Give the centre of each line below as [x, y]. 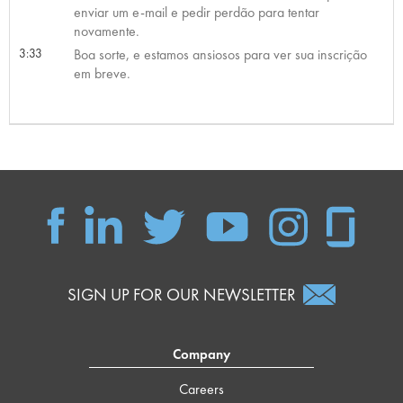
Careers [201, 389]
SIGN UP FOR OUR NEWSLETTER [182, 295]
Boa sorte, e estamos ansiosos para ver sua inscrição [220, 54]
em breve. [102, 73]
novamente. [106, 31]
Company [201, 355]
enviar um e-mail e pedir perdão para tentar [196, 12]
